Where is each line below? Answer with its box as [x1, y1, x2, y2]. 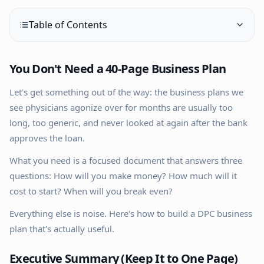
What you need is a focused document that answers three [9, 154, 242, 166]
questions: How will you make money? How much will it [9, 170, 237, 181]
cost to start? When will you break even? [9, 185, 173, 197]
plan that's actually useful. [9, 223, 114, 235]
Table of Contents [29, 18, 107, 31]
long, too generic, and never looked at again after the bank [9, 117, 247, 128]
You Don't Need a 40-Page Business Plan [9, 61, 226, 77]
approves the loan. [9, 132, 85, 144]
